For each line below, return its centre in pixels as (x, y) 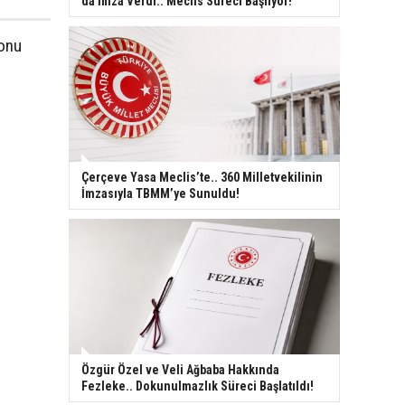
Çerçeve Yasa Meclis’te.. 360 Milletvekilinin (202, 177)
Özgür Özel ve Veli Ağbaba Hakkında (180, 369)
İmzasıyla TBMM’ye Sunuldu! (160, 193)
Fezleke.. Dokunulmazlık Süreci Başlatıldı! (198, 386)
